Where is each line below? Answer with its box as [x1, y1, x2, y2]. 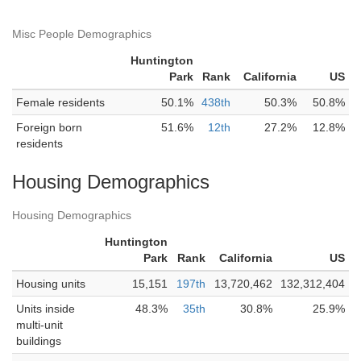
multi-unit [16, 318, 63, 331]
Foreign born [16, 121, 82, 134]
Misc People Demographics [12, 27, 151, 40]
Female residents [16, 96, 105, 109]
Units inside [16, 302, 75, 315]
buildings [16, 334, 61, 347]
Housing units [16, 277, 85, 290]
